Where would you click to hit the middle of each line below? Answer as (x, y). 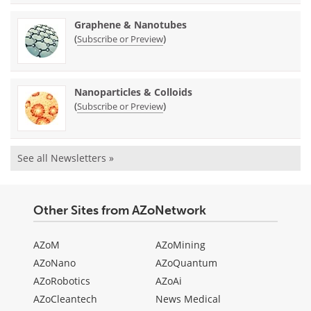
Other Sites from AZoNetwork (120, 210)
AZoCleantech (65, 299)
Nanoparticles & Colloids (133, 92)
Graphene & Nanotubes (131, 24)
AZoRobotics (62, 280)
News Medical (188, 299)
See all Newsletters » (66, 158)
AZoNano (54, 262)
